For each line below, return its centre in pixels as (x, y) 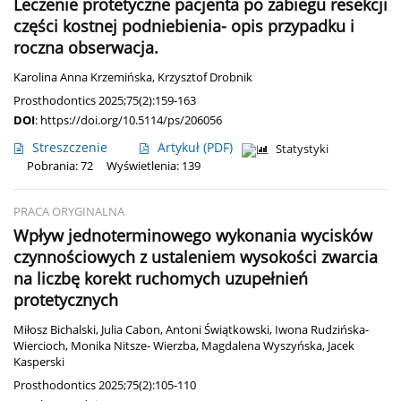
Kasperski (39, 363)
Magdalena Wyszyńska (262, 346)
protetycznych (66, 300)
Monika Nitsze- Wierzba (133, 346)
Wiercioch (39, 346)
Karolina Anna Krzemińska (83, 78)
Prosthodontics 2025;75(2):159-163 (105, 101)
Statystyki (302, 149)
